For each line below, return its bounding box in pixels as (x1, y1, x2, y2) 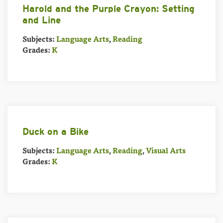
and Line (22, 15, 61, 25)
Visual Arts (146, 144, 186, 156)
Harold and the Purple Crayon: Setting (22, 3, 195, 14)
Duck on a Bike (22, 126, 89, 137)
